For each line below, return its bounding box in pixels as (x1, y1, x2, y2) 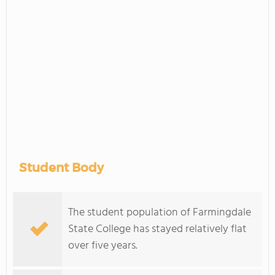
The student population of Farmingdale (68, 204, 251, 222)
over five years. (68, 237, 137, 255)
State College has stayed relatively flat (68, 220, 247, 238)
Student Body (19, 160, 104, 175)
